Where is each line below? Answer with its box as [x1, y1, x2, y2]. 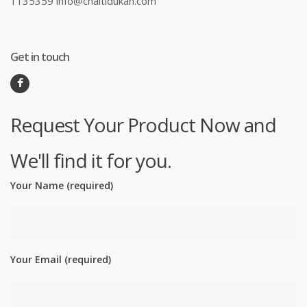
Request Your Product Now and [10, 112, 276, 138]
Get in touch [10, 49, 69, 64]
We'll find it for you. [10, 147, 171, 173]
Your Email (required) [10, 253, 111, 266]
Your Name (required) [10, 179, 113, 192]
